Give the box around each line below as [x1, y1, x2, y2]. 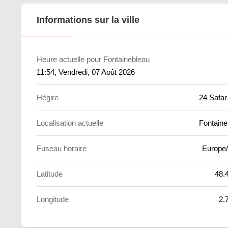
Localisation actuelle [37, 119, 103, 127]
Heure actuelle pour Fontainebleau [37, 55, 150, 64]
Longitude [37, 195, 69, 204]
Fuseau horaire [37, 144, 87, 153]
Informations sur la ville [37, 15, 139, 25]
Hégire [37, 93, 59, 102]
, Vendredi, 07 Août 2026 [54, 68, 135, 76]
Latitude [37, 169, 63, 178]
